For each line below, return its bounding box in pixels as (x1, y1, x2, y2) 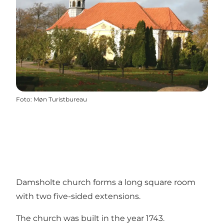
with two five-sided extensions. (16, 191, 140, 201)
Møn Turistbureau (33, 95, 87, 103)
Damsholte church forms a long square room (16, 177, 195, 187)
